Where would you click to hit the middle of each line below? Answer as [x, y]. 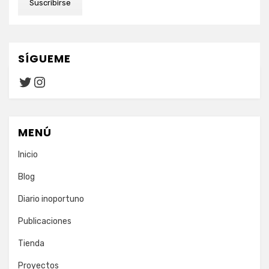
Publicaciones [45, 221]
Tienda [31, 243]
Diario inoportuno [51, 199]
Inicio [28, 155]
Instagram [67, 81]
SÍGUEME [44, 59]
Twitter [42, 81]
